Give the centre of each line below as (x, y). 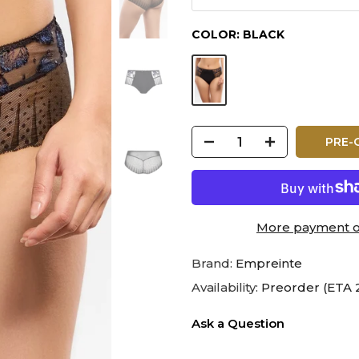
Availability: (226, 287)
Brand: (214, 263)
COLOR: (217, 34)
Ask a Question (238, 323)
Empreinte (269, 263)
